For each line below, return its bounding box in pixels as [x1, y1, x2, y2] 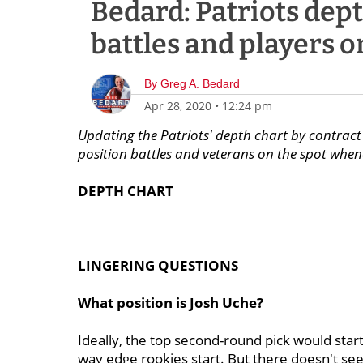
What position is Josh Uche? [78, 293, 263, 312]
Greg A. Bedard [160, 77, 240, 90]
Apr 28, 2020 [144, 98, 211, 113]
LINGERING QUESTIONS [78, 256, 238, 275]
